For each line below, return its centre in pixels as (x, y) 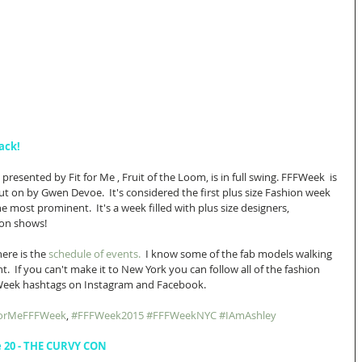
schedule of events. (96, 254)
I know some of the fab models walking (239, 254)
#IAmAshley (248, 316)
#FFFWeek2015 (107, 316)
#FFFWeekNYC (181, 316)
